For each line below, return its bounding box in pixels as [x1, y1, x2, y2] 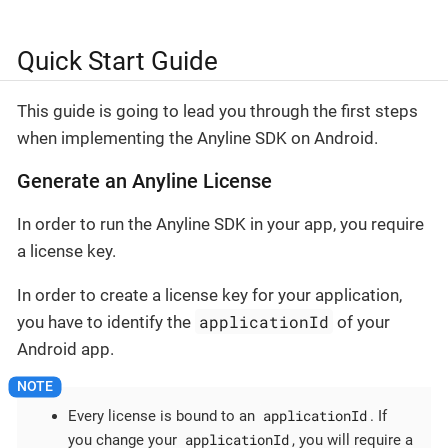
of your [333, 312, 391, 332]
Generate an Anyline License [17, 170, 272, 193]
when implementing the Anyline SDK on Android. [17, 128, 378, 148]
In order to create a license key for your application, [17, 285, 402, 305]
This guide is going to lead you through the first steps [17, 101, 418, 121]
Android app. [17, 339, 114, 359]
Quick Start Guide [17, 46, 218, 77]
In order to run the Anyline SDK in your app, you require [17, 214, 424, 234]
